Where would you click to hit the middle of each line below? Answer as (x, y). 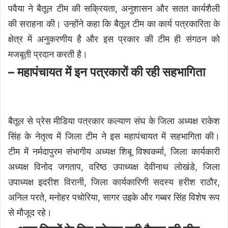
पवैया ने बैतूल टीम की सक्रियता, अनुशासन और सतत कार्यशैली (114, 8)
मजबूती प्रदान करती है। (48, 54)
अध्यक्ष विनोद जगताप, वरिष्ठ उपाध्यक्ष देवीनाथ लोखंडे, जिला (114, 166)
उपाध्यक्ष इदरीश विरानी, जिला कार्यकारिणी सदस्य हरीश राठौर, (114, 182)
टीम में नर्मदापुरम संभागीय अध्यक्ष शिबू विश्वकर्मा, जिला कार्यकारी (114, 151)
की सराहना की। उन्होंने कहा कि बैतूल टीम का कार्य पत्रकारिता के (114, 23)
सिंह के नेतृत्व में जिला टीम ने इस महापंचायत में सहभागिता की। (114, 136)
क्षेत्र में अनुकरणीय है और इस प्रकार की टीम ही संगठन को (114, 39)
